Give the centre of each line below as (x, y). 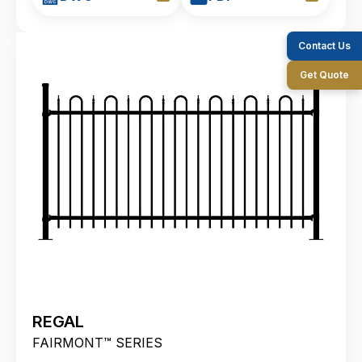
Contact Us (324, 45)
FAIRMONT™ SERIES (97, 342)
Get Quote (324, 74)
